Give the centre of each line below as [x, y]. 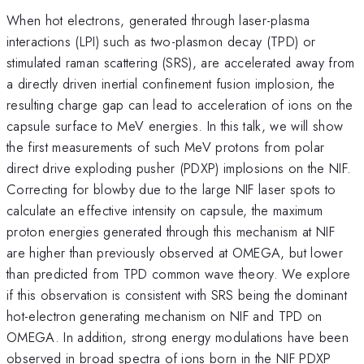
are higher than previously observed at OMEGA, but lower [175, 252]
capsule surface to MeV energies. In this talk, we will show [175, 126]
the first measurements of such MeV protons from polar [166, 147]
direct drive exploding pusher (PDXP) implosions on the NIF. [179, 168]
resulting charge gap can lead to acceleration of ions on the [180, 104]
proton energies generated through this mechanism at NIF [171, 231]
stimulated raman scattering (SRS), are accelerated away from [181, 62]
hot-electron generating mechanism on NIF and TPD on [165, 316]
